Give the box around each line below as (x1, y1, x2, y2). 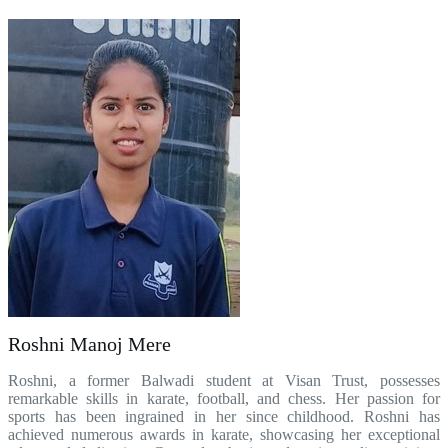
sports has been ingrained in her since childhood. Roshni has (8, 408, 440, 425)
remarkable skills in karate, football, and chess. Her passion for (8, 390, 440, 407)
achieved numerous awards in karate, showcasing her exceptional (8, 426, 440, 443)
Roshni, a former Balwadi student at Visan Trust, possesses (8, 372, 440, 389)
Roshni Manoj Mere (8, 333, 171, 355)
